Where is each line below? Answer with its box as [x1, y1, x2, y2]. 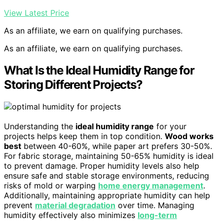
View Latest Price [4, 8, 69, 18]
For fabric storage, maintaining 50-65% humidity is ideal [4, 151, 214, 161]
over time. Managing [115, 200, 194, 211]
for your [154, 121, 186, 132]
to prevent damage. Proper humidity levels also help [4, 161, 199, 171]
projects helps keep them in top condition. [4, 131, 165, 142]
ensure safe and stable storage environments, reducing [4, 171, 209, 181]
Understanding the [4, 121, 75, 132]
